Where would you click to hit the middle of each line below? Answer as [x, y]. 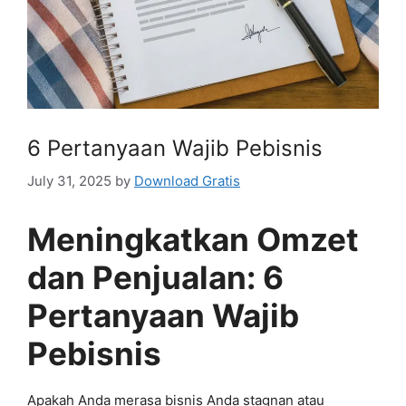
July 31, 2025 [69, 180]
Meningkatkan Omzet [193, 239]
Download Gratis [187, 180]
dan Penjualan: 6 [155, 277]
